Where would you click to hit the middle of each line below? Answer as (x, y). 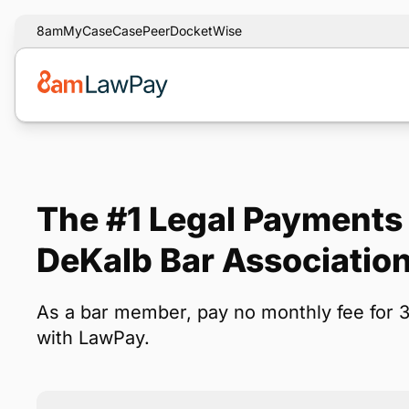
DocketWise (206, 31)
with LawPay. (93, 338)
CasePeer (141, 31)
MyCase (88, 31)
